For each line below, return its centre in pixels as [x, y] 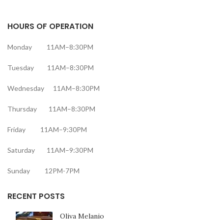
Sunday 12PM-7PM [43, 171]
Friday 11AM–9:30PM [47, 130]
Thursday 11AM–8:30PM [51, 109]
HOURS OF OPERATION [50, 27]
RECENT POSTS [36, 196]
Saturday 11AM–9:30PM [50, 150]
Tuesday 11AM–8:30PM [51, 68]
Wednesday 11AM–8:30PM [54, 88]
